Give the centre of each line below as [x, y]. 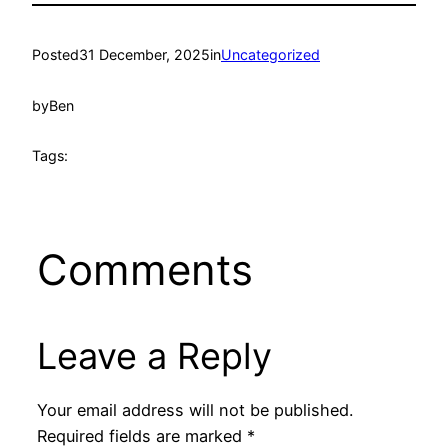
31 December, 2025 [144, 55]
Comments [144, 270]
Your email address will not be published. [194, 410]
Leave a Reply [154, 356]
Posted [55, 55]
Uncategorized [270, 55]
